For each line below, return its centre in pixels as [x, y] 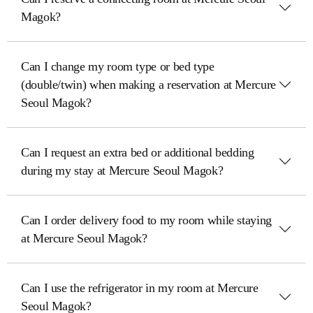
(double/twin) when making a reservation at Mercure [148, 85]
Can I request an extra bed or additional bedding [138, 152]
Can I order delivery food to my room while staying [146, 220]
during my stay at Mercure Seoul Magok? [122, 170]
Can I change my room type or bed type [118, 66]
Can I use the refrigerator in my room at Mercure [140, 288]
